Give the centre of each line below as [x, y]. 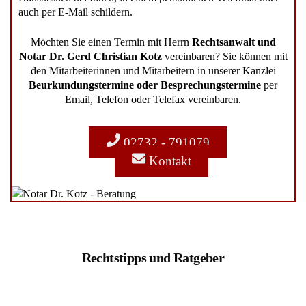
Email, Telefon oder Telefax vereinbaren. [153, 99]
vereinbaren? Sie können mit [226, 56]
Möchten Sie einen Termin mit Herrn [111, 42]
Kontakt [168, 161]
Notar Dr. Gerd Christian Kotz [90, 56]
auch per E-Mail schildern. [75, 12]
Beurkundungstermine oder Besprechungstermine [145, 85]
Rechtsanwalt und [234, 42]
